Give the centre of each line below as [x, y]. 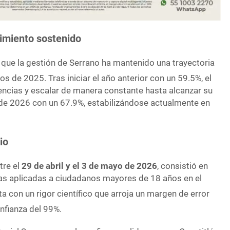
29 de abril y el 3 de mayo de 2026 [90, 166]
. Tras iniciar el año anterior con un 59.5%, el [128, 78]
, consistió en [183, 166]
